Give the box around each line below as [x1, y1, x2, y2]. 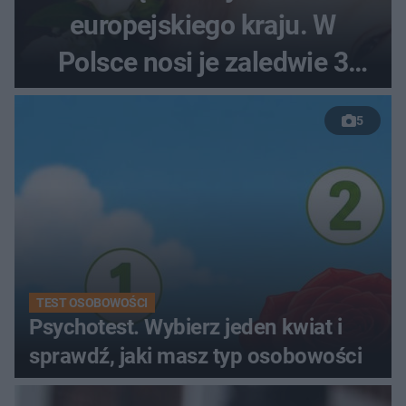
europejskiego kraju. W [70, 8, 336, 41]
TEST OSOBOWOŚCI [36, 295, 148, 310]
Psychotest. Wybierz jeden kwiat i [29, 314, 343, 340]
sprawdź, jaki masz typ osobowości [29, 343, 362, 369]
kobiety [159, 82, 246, 115]
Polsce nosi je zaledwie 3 [58, 45, 348, 78]
